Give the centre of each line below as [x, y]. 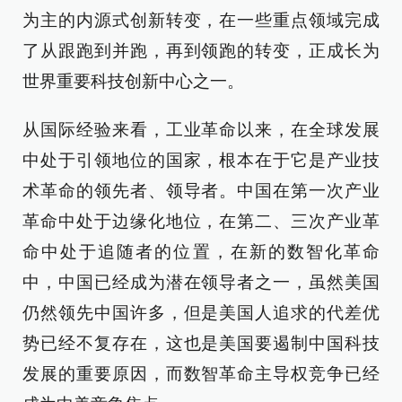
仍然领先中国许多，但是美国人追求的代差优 [201, 313]
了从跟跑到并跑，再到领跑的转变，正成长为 [201, 51]
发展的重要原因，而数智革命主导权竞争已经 [201, 374]
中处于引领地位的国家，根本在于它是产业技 [201, 160]
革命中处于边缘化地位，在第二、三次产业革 [201, 221]
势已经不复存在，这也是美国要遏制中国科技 [201, 343]
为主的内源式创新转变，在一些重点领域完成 [201, 20]
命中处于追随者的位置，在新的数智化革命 [201, 252]
